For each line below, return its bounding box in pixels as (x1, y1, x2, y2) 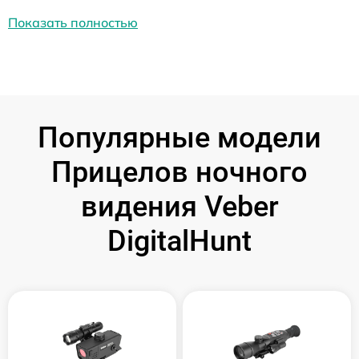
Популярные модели (38, 120, 321, 155)
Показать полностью (8, 14, 138, 30)
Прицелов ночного (51, 155, 308, 189)
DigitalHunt (107, 224, 252, 258)
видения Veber (80, 189, 279, 224)
